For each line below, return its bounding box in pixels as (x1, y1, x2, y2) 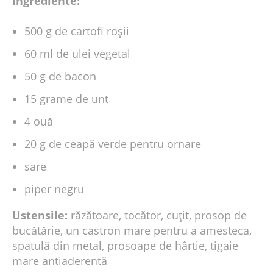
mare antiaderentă (12, 253, 107, 269)
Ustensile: (12, 208, 71, 223)
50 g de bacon (24, 69, 96, 84)
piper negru (24, 182, 84, 197)
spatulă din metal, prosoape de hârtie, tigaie (12, 238, 238, 253)
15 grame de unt (24, 91, 108, 107)
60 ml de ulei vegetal (24, 46, 130, 62)
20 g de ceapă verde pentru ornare (24, 136, 201, 152)
